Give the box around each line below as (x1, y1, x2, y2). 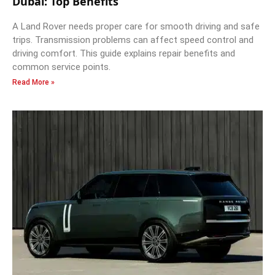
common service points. (12, 61, 110, 72)
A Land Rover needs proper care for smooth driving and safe (12, 20, 260, 32)
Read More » (12, 77, 55, 87)
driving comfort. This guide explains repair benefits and (12, 47, 235, 59)
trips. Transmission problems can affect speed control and (12, 34, 254, 45)
